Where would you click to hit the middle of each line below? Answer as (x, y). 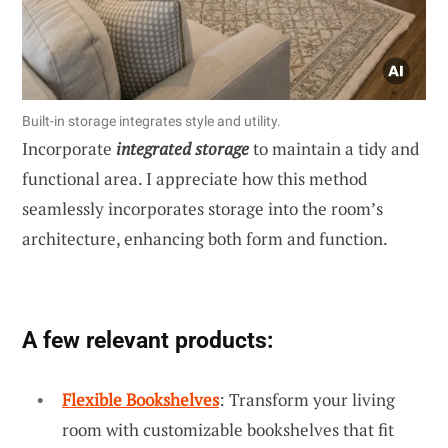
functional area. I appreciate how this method (194, 178)
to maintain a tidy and (334, 148)
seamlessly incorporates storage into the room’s (202, 208)
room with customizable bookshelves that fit (228, 429)
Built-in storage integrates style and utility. (151, 120)
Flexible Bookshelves (140, 399)
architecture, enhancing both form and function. (205, 238)
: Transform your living (307, 399)
